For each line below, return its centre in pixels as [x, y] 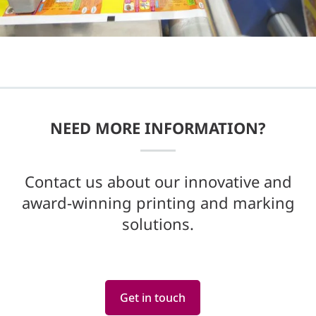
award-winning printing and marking [158, 203]
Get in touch [152, 298]
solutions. [158, 224]
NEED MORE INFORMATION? [158, 128]
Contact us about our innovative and [158, 182]
